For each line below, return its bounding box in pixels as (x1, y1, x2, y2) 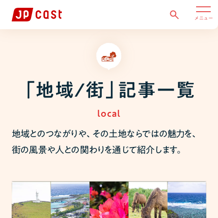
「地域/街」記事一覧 (22, 80, 196, 99)
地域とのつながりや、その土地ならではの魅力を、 (12, 129, 199, 138)
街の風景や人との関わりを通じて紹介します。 (12, 145, 183, 154)
